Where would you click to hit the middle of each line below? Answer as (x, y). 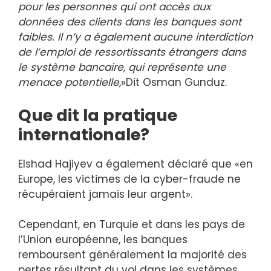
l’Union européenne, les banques (103, 240)
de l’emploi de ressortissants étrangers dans (132, 52)
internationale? (84, 134)
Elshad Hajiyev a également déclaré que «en (135, 164)
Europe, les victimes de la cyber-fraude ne (129, 179)
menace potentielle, (70, 83)
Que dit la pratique (98, 115)
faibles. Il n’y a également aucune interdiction (135, 37)
